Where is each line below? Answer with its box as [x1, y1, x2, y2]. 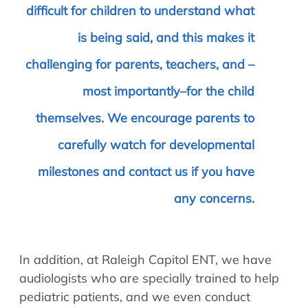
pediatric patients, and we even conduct [19, 288, 250, 305]
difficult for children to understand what [26, 2, 254, 19]
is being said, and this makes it [78, 29, 254, 45]
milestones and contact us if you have [38, 163, 254, 179]
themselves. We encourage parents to [36, 109, 254, 126]
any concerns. [174, 190, 254, 206]
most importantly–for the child [82, 82, 254, 99]
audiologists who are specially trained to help [19, 269, 279, 286]
